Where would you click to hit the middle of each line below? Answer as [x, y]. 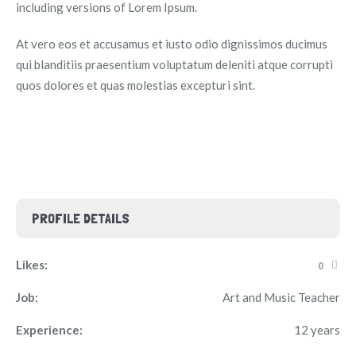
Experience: [49, 330]
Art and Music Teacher [281, 297]
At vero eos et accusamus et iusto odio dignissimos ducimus [171, 44]
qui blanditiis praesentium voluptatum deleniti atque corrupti [174, 64]
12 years [317, 330]
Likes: [32, 265]
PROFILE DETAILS [81, 218]
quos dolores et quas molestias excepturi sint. [135, 85]
